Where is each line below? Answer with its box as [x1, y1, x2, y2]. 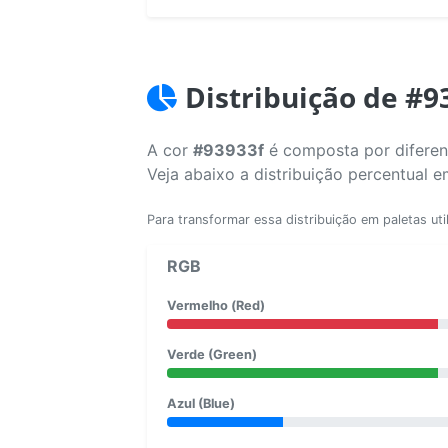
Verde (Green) [167, 346, 257, 362]
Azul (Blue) [167, 395, 235, 411]
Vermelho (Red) [167, 297, 265, 313]
